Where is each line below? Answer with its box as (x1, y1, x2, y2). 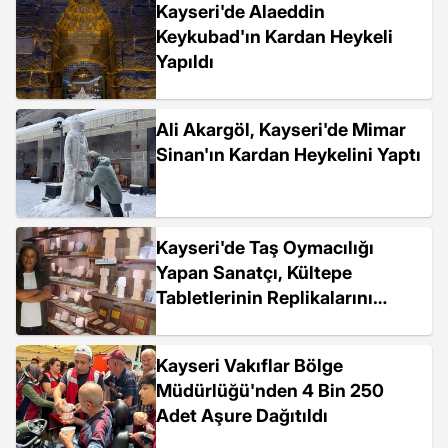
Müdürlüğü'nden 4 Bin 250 (156, 380, 384, 401)
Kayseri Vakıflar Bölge (156, 355, 343, 376)
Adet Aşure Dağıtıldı (156, 405, 328, 426)
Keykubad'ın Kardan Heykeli (156, 26, 393, 47)
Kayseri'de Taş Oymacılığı (156, 237, 374, 258)
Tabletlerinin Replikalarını (156, 287, 373, 308)
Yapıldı (156, 51, 214, 72)
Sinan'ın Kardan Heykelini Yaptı (156, 144, 421, 165)
